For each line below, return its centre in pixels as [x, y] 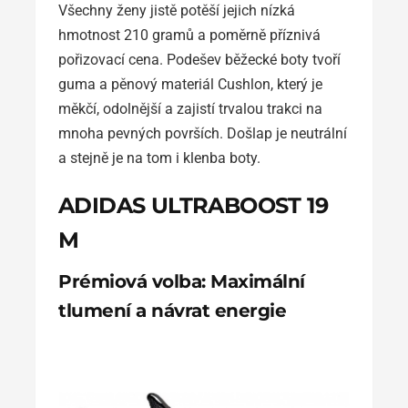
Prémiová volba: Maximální [182, 281]
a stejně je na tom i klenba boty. [159, 158]
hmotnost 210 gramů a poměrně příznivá [189, 35]
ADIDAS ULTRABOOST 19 [193, 205]
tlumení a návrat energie [172, 310]
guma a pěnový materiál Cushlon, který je [190, 84]
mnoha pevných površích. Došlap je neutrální [203, 133]
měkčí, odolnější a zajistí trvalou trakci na [190, 108]
